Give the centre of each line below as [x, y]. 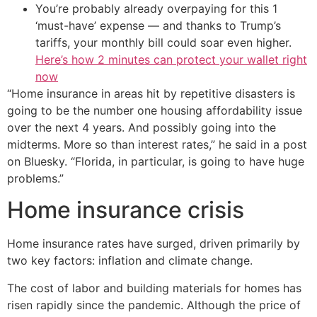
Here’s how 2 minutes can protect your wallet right [171, 59]
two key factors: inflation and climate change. [130, 261]
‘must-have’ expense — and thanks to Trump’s [158, 25]
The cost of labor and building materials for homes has [154, 288]
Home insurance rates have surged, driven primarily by [154, 244]
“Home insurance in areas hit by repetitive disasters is [151, 93]
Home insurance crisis [126, 210]
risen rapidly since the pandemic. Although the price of [154, 305]
